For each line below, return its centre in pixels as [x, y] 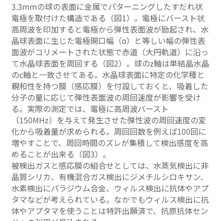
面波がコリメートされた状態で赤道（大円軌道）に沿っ [110, 52]
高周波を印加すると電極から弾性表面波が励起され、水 [110, 29]
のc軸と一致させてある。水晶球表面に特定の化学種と [108, 75]
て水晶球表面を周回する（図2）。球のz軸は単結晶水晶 [110, 63]
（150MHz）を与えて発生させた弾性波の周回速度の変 [109, 120]
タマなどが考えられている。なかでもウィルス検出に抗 [110, 200]
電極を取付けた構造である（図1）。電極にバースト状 [108, 18]
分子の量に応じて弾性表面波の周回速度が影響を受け [106, 97]
